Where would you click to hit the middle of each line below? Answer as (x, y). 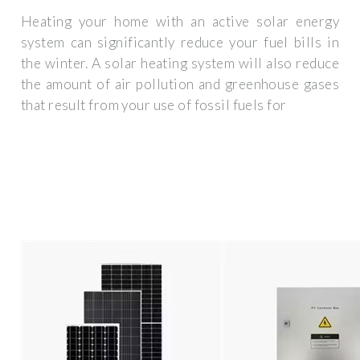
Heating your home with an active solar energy (180, 22)
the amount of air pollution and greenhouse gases (180, 84)
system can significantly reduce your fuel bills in (180, 43)
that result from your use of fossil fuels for (154, 105)
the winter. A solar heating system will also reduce (180, 63)
